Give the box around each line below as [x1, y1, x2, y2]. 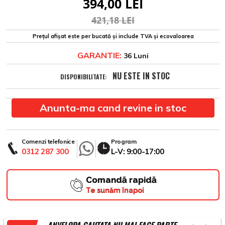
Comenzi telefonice [22, 138, 75, 146]
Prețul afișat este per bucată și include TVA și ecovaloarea [32, 33, 194, 40]
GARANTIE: [77, 50, 122, 61]
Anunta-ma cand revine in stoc [40, 101, 186, 115]
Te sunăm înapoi [85, 186, 144, 195]
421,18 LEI [91, 14, 135, 27]
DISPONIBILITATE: [60, 72, 107, 81]
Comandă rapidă [85, 175, 157, 185]
